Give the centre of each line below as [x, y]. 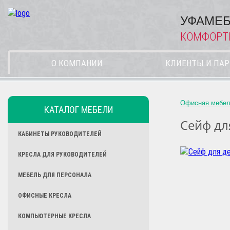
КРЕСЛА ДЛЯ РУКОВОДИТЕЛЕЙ [62, 155]
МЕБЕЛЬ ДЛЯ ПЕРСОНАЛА [55, 175]
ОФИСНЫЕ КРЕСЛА [45, 196]
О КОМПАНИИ [77, 63]
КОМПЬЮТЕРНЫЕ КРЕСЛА [54, 216]
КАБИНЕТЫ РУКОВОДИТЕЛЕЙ [60, 134]
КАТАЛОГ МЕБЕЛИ [78, 110]
